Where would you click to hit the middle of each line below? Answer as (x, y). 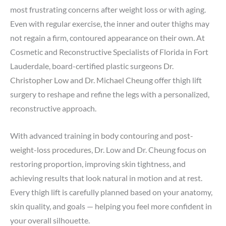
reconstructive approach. (53, 108)
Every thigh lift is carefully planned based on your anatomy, (111, 192)
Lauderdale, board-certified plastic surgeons (87, 66)
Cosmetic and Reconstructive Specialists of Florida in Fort (109, 51)
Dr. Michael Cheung (119, 80)
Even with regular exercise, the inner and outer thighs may (110, 23)
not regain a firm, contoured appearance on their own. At (107, 37)
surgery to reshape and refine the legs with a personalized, (110, 94)
